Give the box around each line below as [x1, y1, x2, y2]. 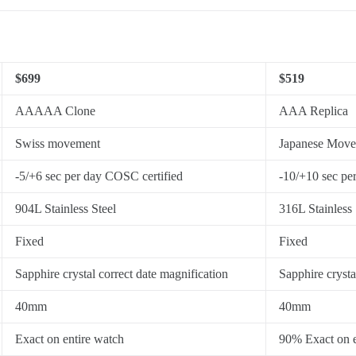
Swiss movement [15, 136, 100, 150]
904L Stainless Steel [15, 201, 116, 215]
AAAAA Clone [15, 103, 95, 118]
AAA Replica [279, 103, 348, 118]
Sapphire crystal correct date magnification [15, 266, 228, 281]
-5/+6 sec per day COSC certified [15, 168, 183, 183]
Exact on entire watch [15, 331, 124, 346]
